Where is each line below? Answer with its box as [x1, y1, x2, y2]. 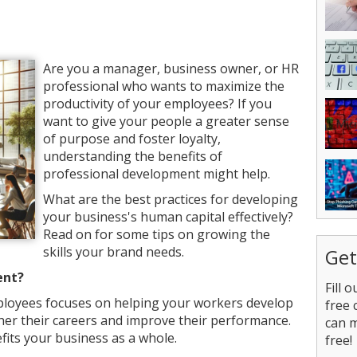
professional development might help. [43, 165, 270, 182]
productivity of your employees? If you [43, 95, 272, 112]
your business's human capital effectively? [43, 208, 293, 226]
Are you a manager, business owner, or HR [43, 60, 299, 77]
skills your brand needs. [43, 243, 184, 261]
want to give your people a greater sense [43, 112, 289, 130]
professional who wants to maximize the [43, 77, 284, 95]
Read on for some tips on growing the [43, 226, 270, 243]
